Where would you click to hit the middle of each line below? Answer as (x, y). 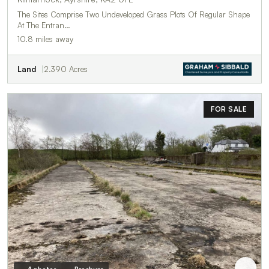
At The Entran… (44, 25)
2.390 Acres (66, 69)
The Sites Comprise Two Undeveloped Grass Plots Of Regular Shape (134, 14)
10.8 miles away (45, 39)
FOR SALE (229, 109)
